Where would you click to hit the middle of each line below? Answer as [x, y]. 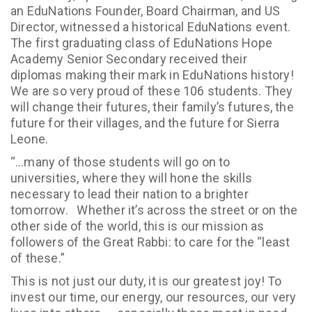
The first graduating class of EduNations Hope [142, 43]
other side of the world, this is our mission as [138, 226]
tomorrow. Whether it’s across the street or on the [154, 210]
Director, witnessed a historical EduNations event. [152, 27]
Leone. [31, 139]
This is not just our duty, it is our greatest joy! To [146, 281]
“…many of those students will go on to [120, 162]
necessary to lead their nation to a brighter [130, 194]
